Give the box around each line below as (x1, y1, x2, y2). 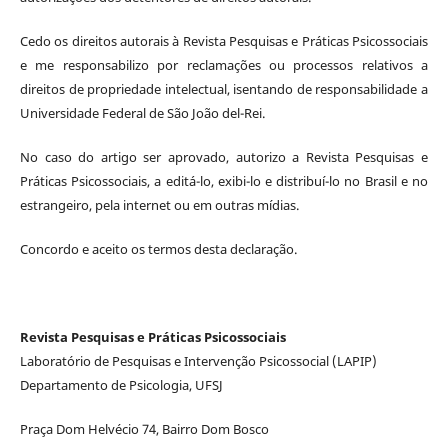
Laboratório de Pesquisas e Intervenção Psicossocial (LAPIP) (19, 351, 377, 370)
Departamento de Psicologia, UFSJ (19, 375, 223, 394)
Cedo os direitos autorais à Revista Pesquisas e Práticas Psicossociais (19, 31, 429, 50)
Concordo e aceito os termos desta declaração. (19, 239, 297, 258)
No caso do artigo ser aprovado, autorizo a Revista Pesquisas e (19, 147, 429, 166)
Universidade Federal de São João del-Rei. (19, 103, 265, 122)
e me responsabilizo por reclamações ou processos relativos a (19, 55, 429, 74)
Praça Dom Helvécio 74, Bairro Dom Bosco (19, 419, 269, 438)
